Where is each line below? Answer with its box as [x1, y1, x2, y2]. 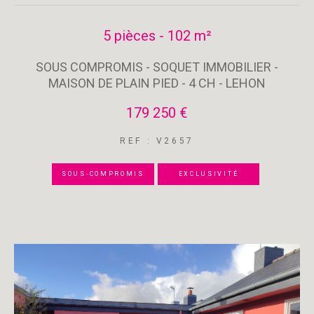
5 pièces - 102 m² [102, 27, 212, 44]
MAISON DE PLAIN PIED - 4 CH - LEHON [48, 76, 266, 90]
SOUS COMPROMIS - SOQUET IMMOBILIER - [36, 60, 278, 74]
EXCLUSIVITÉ [178, 170, 239, 177]
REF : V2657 [120, 136, 194, 146]
